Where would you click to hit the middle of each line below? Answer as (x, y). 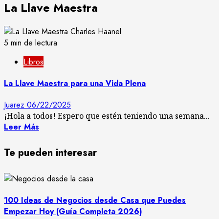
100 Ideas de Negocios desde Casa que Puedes (95, 200)
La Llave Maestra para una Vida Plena (75, 84)
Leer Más (22, 127)
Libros (33, 62)
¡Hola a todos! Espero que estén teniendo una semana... (107, 116)
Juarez (15, 105)
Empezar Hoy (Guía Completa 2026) (73, 211)
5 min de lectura (31, 43)
